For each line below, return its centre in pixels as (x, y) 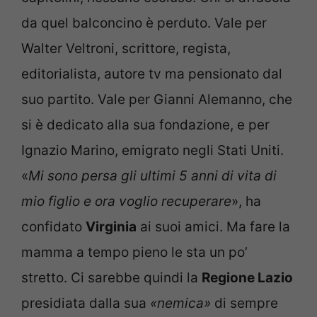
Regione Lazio (247, 278)
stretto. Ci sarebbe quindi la (111, 278)
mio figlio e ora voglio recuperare (126, 202)
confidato (53, 227)
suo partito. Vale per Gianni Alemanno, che (157, 100)
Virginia (111, 227)
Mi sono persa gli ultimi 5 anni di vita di (152, 176)
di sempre (244, 304)
